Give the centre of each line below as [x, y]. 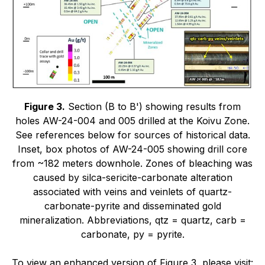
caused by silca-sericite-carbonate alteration [132, 178]
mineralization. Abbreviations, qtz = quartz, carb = [132, 220]
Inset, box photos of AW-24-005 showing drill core [132, 149]
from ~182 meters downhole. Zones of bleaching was [132, 164]
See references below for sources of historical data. [132, 135]
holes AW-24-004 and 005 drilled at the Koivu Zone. [132, 121]
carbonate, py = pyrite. [132, 235]
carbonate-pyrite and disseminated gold [132, 206]
